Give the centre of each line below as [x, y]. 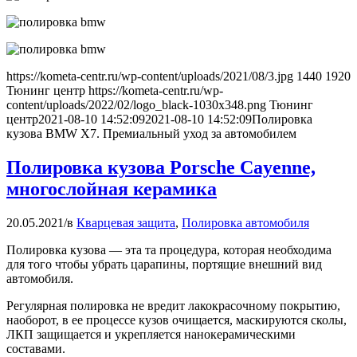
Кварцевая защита [126, 223]
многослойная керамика [112, 189]
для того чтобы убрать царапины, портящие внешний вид [164, 265]
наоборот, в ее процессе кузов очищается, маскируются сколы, [177, 320]
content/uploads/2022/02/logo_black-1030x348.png [136, 105]
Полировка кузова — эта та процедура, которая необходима [169, 250]
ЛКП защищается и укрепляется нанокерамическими [151, 335]
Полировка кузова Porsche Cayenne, [161, 168]
